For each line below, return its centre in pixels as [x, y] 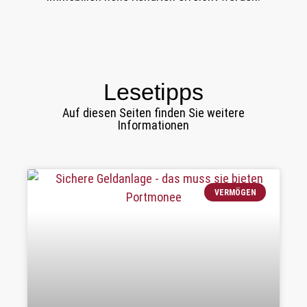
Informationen [153, 125]
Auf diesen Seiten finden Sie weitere [153, 113]
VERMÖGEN [235, 192]
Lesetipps [153, 92]
